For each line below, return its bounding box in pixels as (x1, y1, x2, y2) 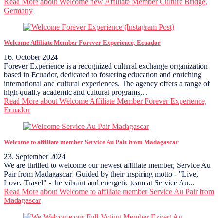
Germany (4, 6, 33, 15)
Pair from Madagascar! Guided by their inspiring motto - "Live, (4, 169, 198, 178)
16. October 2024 (4, 53, 58, 61)
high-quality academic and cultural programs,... (4, 88, 148, 96)
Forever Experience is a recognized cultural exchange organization (4, 61, 208, 70)
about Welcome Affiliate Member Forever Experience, (38, 96, 207, 105)
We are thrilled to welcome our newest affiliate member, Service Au (4, 161, 211, 169)
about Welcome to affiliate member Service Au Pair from (38, 187, 214, 196)
